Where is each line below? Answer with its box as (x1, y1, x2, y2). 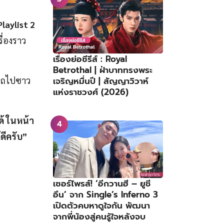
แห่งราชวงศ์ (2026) (53, 85, 128, 98)
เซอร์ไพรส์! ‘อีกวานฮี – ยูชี (53, 177, 150, 190)
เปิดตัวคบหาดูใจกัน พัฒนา (53, 199, 150, 212)
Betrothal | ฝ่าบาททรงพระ (53, 63, 152, 76)
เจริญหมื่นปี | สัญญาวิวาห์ (53, 74, 148, 87)
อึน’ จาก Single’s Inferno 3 (53, 188, 158, 201)
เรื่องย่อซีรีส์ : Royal (53, 52, 127, 65)
